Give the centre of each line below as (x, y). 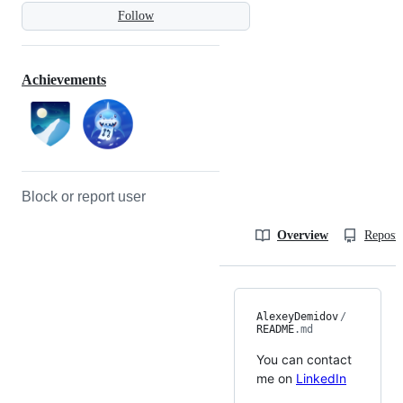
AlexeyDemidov (297, 317)
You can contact (304, 360)
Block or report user (84, 197)
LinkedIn (321, 379)
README (275, 330)
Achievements (64, 80)
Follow (136, 15)
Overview (303, 236)
